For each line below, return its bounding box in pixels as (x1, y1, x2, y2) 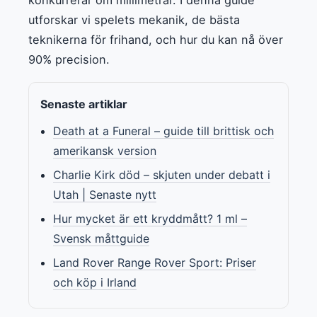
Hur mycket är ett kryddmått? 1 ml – (53, 211, 247, 226)
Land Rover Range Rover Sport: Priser (53, 255, 256, 270)
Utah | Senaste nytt (53, 187, 156, 202)
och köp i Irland (53, 275, 137, 289)
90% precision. (28, 52, 110, 67)
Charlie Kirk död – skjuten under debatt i (53, 167, 270, 182)
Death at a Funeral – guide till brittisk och (53, 123, 274, 138)
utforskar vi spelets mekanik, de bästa (28, 12, 240, 27)
